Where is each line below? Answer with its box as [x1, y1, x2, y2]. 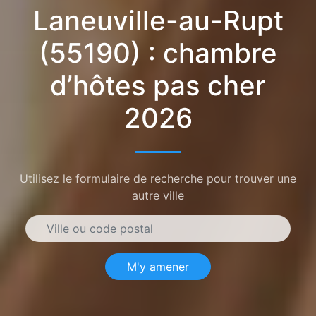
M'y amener [127, 259, 189, 274]
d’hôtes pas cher [50, 68, 266, 102]
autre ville [132, 188, 184, 202]
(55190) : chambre [39, 35, 277, 70]
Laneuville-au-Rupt [32, 3, 284, 37]
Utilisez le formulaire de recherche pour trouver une [20, 171, 296, 186]
